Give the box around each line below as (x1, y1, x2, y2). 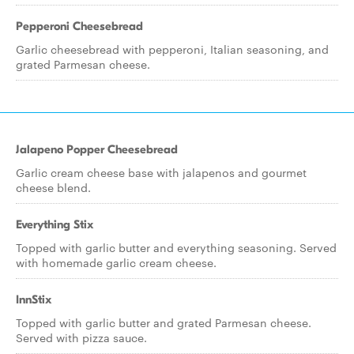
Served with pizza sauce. (16, 330, 147, 345)
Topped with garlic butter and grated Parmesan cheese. (16, 314, 311, 330)
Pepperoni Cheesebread (16, 19, 143, 33)
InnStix (16, 292, 51, 307)
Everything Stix (16, 217, 93, 232)
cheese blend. (16, 179, 91, 195)
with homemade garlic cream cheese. (16, 254, 217, 270)
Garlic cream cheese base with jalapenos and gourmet (16, 164, 307, 180)
